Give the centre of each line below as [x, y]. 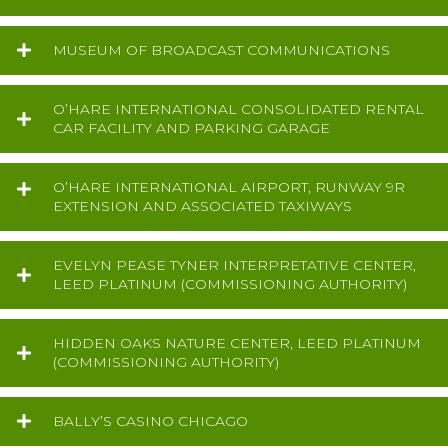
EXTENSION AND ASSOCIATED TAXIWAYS [202, 205]
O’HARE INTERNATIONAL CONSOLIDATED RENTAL [238, 108]
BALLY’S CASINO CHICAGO [150, 420]
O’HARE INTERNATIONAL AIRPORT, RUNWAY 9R [229, 186]
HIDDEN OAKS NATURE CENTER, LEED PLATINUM [237, 342]
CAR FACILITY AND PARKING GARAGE [191, 127]
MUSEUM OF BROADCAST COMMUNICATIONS [221, 49]
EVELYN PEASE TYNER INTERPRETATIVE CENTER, [234, 264]
